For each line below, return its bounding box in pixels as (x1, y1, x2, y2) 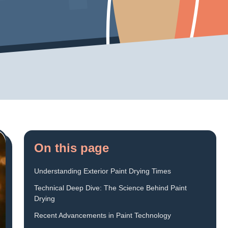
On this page (34, 141, 109, 155)
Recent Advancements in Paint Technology (34, 211, 171, 220)
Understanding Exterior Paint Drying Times (34, 167, 171, 176)
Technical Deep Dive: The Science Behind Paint (34, 184, 187, 192)
